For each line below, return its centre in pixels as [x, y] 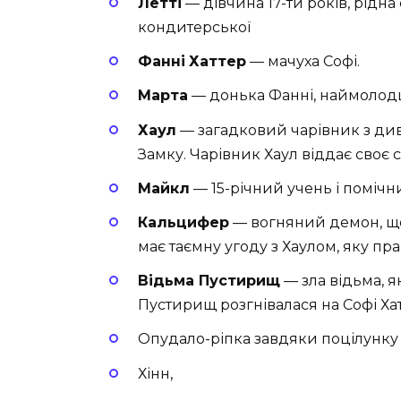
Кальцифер [183, 222]
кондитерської [194, 28]
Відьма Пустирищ [209, 281]
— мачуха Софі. [303, 62]
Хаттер [218, 62]
